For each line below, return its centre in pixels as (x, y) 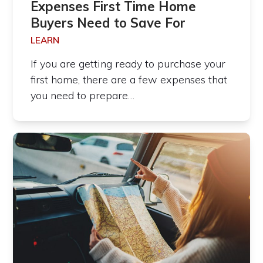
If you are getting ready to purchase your (128, 63)
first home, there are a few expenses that (129, 79)
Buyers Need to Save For (108, 23)
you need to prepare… (83, 95)
